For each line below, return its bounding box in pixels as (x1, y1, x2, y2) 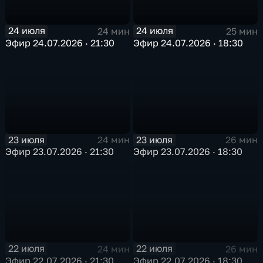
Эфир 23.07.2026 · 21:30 (5, 146, 114, 158)
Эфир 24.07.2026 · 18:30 (133, 36, 244, 49)
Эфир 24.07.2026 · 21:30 (5, 36, 115, 49)
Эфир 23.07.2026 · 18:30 (133, 146, 243, 158)
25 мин (225, 25, 258, 37)
